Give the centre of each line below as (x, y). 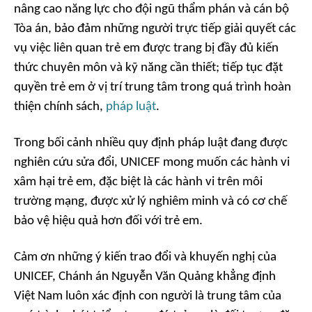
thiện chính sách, (60, 107)
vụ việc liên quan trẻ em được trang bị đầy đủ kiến (146, 48)
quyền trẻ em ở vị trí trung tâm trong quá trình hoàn (153, 87)
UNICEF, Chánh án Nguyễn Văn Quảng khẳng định (145, 276)
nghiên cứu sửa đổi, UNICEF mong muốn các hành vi (152, 162)
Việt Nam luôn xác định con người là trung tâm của (148, 296)
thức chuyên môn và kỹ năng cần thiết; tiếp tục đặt (148, 68)
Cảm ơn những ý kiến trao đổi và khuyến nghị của (145, 257)
